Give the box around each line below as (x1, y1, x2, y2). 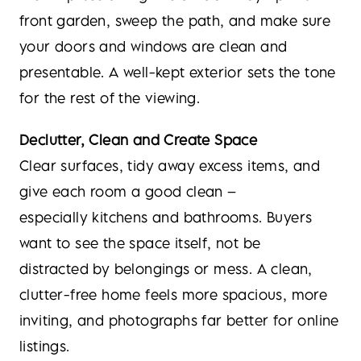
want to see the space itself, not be (19, 234, 261, 251)
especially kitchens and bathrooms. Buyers (19, 209, 313, 226)
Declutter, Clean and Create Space (19, 131, 258, 148)
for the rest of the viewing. (19, 89, 201, 106)
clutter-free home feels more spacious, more (19, 286, 328, 303)
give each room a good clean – (19, 183, 237, 200)
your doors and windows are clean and (19, 38, 288, 55)
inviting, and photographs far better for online (19, 312, 339, 329)
